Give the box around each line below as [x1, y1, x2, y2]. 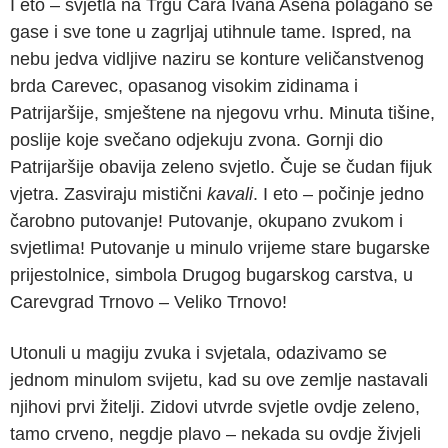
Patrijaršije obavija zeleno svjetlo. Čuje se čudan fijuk [10, 156, 432, 177]
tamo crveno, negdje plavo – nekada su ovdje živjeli [10, 423, 421, 444]
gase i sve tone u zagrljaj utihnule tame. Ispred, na [10, 21, 411, 42]
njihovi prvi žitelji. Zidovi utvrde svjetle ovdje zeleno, [10, 396, 420, 417]
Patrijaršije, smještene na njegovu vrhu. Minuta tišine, [10, 102, 435, 123]
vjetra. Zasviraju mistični [10, 183, 207, 204]
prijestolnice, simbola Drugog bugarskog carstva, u [10, 264, 413, 285]
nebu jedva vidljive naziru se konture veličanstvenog [10, 48, 424, 69]
